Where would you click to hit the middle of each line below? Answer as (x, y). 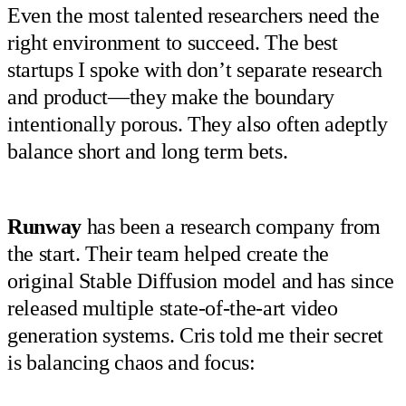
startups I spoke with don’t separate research (195, 70)
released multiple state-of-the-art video (173, 308)
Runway (44, 226)
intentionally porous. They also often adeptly (198, 125)
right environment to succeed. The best (173, 43)
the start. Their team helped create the (169, 253)
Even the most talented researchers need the (193, 16)
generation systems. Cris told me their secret (195, 335)
